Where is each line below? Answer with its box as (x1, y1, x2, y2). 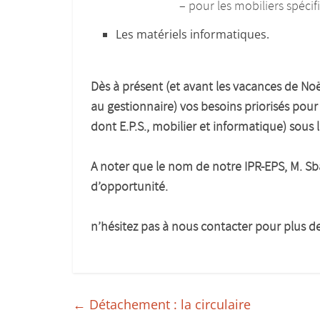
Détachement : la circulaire (86, 296, 251, 314)
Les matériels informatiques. (116, 26, 269, 43)
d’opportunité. (91, 179, 168, 196)
